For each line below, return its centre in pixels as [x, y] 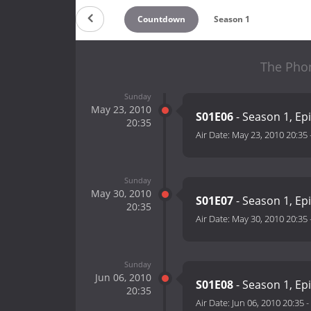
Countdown [161, 19]
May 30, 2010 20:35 [270, 219]
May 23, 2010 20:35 [270, 135]
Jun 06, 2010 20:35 [268, 303]
